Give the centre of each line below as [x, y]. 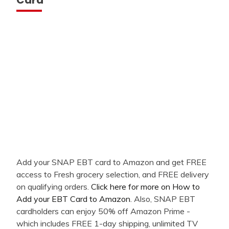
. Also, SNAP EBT [163, 199]
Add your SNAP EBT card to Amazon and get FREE [111, 162]
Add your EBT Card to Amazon [73, 199]
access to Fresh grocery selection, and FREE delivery [113, 174]
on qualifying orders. [54, 186]
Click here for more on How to [145, 186]
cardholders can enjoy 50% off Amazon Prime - [103, 211]
